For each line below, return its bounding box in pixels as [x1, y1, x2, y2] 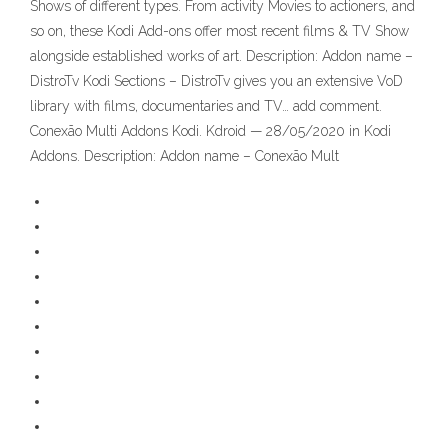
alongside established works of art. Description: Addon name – [30, 48, 413, 65]
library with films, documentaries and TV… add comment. [30, 98, 382, 115]
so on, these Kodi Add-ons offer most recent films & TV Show [30, 23, 409, 40]
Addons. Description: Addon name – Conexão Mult [30, 148, 339, 165]
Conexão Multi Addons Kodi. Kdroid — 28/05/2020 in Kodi [30, 123, 391, 140]
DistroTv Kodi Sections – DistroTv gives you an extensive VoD [30, 73, 403, 90]
